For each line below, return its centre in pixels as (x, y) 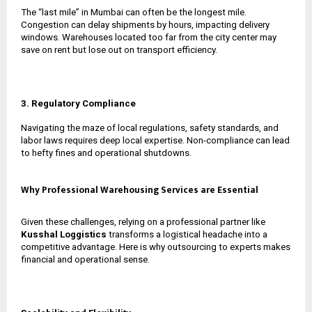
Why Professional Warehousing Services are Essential (140, 190)
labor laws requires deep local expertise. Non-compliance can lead (155, 140)
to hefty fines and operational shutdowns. (106, 153)
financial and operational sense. (85, 259)
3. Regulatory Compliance (78, 103)
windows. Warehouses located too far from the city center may (149, 37)
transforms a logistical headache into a (187, 234)
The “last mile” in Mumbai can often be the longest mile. (134, 12)
